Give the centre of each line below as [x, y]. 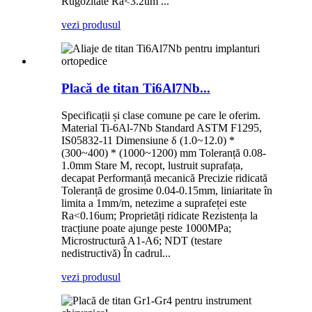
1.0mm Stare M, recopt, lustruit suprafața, [152, 165]
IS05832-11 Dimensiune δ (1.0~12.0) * [148, 140]
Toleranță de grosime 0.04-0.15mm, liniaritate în [167, 190]
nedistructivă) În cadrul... [116, 253]
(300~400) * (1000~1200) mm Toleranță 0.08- [164, 153]
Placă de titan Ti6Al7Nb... [136, 88]
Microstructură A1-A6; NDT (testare [142, 240]
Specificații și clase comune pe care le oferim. [161, 115]
